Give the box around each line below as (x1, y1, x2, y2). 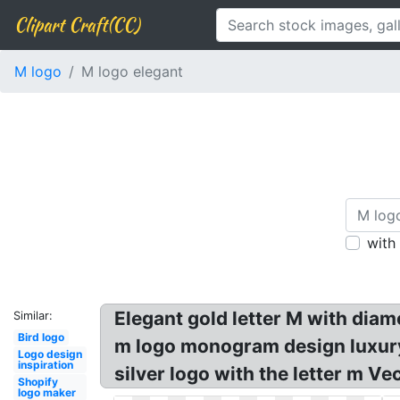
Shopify (17, 375, 58, 388)
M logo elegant (81, 62, 183, 80)
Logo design (17, 347, 82, 361)
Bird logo (17, 330, 64, 344)
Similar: (13, 309, 53, 322)
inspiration (17, 358, 73, 371)
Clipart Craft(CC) (14, 12, 139, 37)
